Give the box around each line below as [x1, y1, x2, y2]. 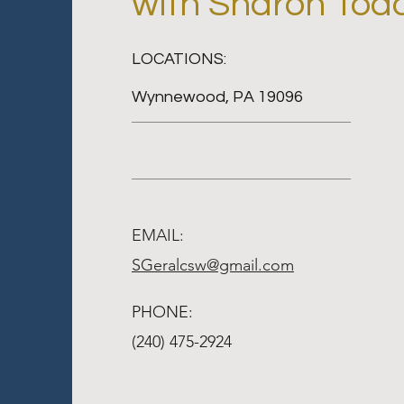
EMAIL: [132, 225, 184, 245]
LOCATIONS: [132, 50, 226, 68]
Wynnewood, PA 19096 [132, 88, 303, 106]
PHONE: [132, 302, 193, 322]
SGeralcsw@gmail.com [132, 255, 294, 275]
